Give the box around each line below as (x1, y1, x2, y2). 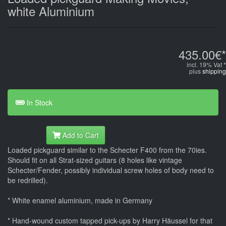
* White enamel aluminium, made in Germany (8, 195, 152, 205)
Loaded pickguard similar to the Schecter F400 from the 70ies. (8, 144, 207, 155)
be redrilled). (8, 175, 48, 185)
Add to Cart (61, 130, 99, 140)
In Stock (24, 97, 52, 107)
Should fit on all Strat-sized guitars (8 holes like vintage (8, 154, 182, 165)
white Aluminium (8, 2, 94, 20)
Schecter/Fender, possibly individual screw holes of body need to (8, 164, 214, 175)
